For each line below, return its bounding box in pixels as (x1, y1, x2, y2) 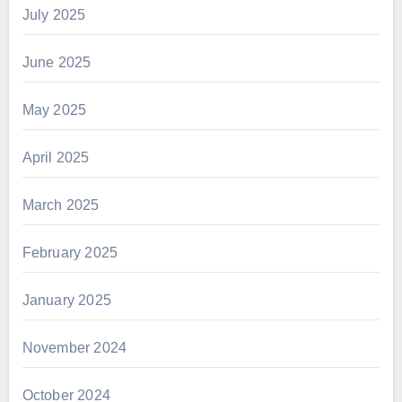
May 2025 (22, 101, 87, 118)
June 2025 (22, 54, 92, 70)
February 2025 (22, 244, 118, 260)
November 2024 (22, 339, 127, 355)
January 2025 (22, 292, 111, 308)
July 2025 (22, 6, 86, 22)
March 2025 (22, 197, 100, 213)
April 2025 (22, 149, 90, 165)
